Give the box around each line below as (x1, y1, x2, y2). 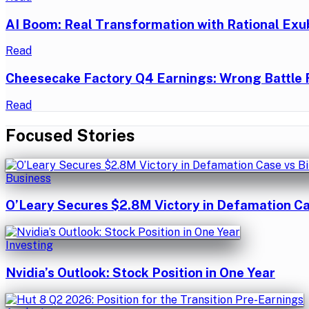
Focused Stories (6, 125, 135, 145)
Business (6, 171, 51, 185)
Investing (6, 239, 53, 252)
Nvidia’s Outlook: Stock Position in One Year (6, 264, 275, 280)
